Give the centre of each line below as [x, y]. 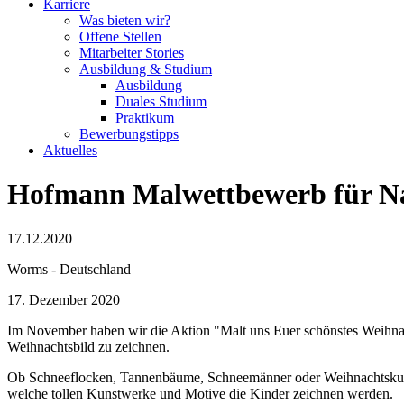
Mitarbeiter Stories [132, 53]
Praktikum [145, 118]
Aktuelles [70, 150]
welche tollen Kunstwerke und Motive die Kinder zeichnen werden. [200, 393]
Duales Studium [161, 101]
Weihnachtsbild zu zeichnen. [88, 346]
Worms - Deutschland [69, 269]
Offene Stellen [120, 37]
